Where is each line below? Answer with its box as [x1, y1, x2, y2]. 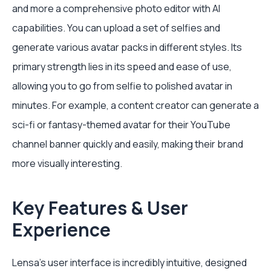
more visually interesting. [12, 156, 122, 170]
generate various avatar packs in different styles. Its [12, 40, 242, 54]
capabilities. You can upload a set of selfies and [12, 21, 220, 34]
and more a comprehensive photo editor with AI [12, 1, 220, 15]
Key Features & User [12, 195, 188, 220]
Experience [12, 217, 111, 242]
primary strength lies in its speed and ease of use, [12, 59, 232, 73]
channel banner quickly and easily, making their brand [12, 137, 243, 151]
